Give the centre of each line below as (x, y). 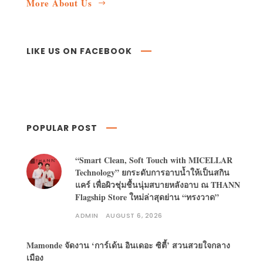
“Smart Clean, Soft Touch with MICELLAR (154, 160)
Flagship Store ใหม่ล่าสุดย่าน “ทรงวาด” (147, 197)
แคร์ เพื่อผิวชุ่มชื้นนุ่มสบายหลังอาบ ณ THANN (158, 185)
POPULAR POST (62, 128)
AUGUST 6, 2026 (134, 216)
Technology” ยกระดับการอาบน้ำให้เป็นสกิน (152, 173)
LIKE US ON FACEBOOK (79, 51)
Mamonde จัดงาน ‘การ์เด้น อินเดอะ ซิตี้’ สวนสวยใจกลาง (128, 245)
